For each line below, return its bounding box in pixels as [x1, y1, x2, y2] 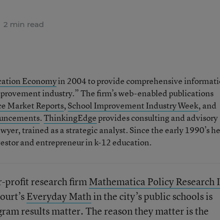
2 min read [1, 20, 44, 29]
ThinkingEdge [43, 112, 97, 123]
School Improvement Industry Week [67, 100, 198, 111]
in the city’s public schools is [91, 190, 213, 203]
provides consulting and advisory [96, 112, 218, 123]
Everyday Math [26, 190, 91, 203]
